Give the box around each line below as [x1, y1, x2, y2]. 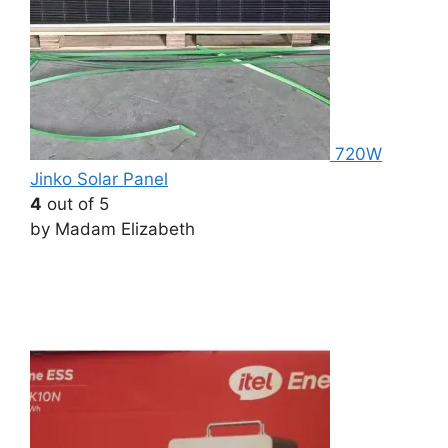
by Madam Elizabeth [30, 219, 195, 240]
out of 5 [42, 194, 109, 215]
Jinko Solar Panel [30, 169, 168, 190]
